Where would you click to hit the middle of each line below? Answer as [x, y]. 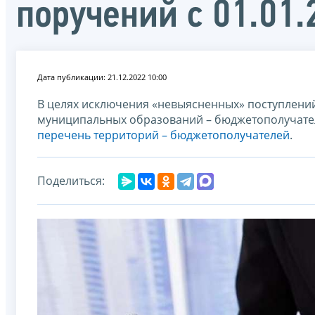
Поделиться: [71, 180]
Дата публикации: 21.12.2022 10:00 [102, 77]
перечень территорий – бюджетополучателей [163, 135]
